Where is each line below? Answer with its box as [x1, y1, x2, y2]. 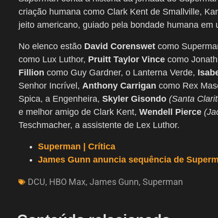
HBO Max [49, 177, 86, 187]
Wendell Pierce [139, 107, 201, 117]
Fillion [18, 68, 44, 78]
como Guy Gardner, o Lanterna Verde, [44, 68, 198, 78]
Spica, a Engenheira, [18, 94, 102, 104]
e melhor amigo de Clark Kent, [18, 107, 139, 117]
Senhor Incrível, [18, 81, 82, 91]
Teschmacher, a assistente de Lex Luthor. [18, 120, 180, 130]
